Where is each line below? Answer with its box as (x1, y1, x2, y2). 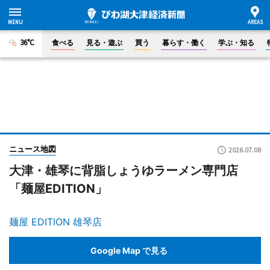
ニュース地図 (9, 144, 56, 154)
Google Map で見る (90, 245, 168, 256)
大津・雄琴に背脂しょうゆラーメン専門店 (9, 163, 238, 178)
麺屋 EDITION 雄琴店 (9, 216, 102, 228)
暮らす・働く (162, 38, 206, 47)
